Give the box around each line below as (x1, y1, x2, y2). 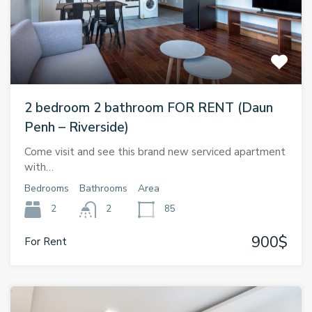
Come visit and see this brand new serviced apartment (24, 144, 286, 159)
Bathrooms (79, 181, 127, 195)
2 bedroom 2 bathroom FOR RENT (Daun (24, 98, 273, 117)
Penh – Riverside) (24, 118, 129, 136)
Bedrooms (24, 181, 69, 195)
